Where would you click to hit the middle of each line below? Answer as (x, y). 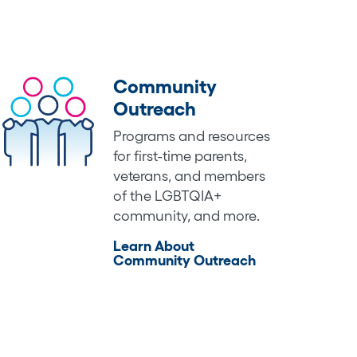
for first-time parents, (180, 156)
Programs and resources (191, 136)
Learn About (153, 246)
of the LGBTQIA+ (167, 196)
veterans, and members (189, 176)
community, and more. (186, 216)
